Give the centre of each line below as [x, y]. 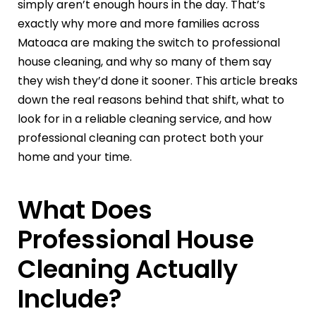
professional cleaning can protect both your [141, 138]
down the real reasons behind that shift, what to [151, 100]
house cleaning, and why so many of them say [145, 62]
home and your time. [75, 157]
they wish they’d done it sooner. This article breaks [158, 81]
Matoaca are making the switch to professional [149, 43]
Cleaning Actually [128, 269]
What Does [85, 210]
